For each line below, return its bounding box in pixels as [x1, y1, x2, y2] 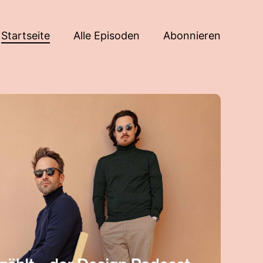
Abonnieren [163, 29, 221, 42]
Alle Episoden [73, 29, 140, 42]
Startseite [1, 29, 50, 42]
